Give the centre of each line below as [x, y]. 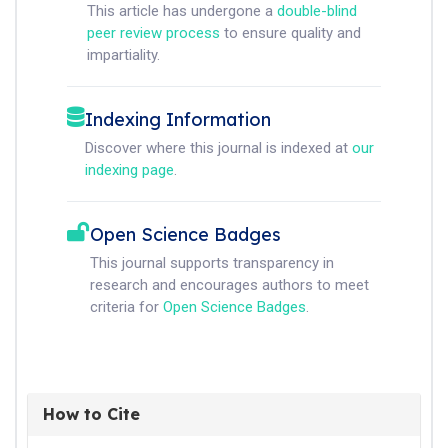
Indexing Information [178, 119]
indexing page [129, 170]
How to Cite [91, 414]
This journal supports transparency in [212, 263]
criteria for [126, 307]
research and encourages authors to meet [229, 285]
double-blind [317, 11]
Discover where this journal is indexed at [218, 148]
